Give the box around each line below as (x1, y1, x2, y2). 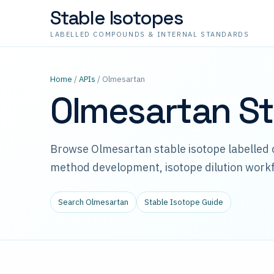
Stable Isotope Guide (144, 197, 223, 207)
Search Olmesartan (58, 197, 128, 207)
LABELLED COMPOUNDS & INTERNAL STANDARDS (50, 30, 250, 39)
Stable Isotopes (50, 6, 183, 30)
